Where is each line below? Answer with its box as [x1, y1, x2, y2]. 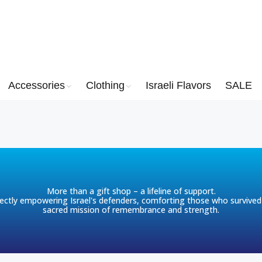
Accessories [8, 80, 65, 91]
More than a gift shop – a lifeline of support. [46, 185, 216, 196]
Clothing [86, 80, 125, 91]
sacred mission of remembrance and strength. [43, 204, 219, 215]
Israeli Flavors [146, 80, 211, 91]
